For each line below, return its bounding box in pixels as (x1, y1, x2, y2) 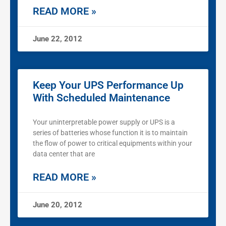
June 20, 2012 (33, 200, 82, 210)
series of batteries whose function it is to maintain (33, 129, 188, 137)
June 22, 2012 (33, 34, 82, 44)
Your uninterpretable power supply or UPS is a (33, 118, 175, 127)
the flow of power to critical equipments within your (33, 139, 192, 148)
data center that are (33, 150, 95, 158)
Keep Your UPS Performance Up (33, 79, 184, 92)
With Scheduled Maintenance (33, 92, 170, 104)
